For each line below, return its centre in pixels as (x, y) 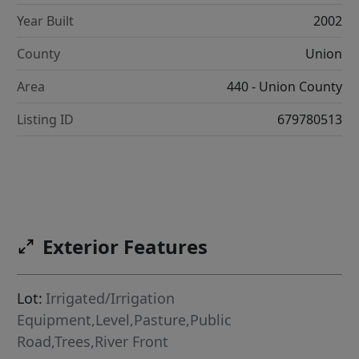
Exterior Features (125, 247)
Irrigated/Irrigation (111, 298)
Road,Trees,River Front (93, 342)
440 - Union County (284, 86)
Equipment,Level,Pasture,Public (125, 320)
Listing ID (46, 119)
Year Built (46, 20)
